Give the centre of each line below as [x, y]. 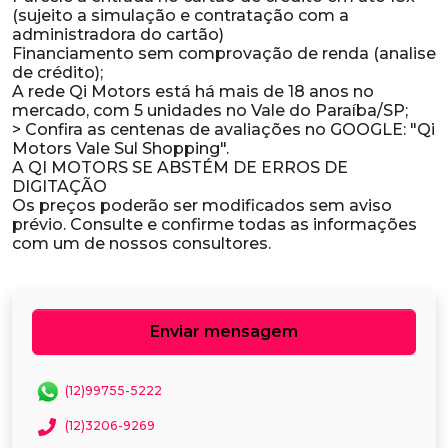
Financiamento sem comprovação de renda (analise [224, 53]
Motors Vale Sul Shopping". [120, 148]
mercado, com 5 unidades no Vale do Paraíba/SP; [210, 110]
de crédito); [57, 72]
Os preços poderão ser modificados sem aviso [202, 205]
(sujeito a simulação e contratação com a [180, 15]
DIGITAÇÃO [59, 186]
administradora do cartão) [118, 34]
